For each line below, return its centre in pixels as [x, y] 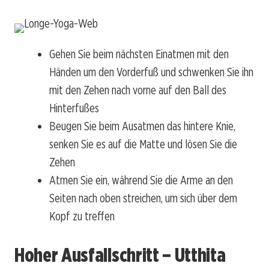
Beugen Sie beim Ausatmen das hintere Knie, [142, 126]
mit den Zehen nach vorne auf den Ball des [138, 90]
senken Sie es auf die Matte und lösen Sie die [143, 144]
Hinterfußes [74, 108]
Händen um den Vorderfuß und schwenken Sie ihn [151, 72]
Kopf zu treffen [82, 216]
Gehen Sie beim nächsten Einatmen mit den [139, 54]
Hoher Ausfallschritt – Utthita [120, 255]
